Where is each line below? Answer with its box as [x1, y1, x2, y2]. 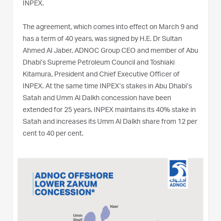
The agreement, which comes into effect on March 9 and [23, 24, 198, 31]
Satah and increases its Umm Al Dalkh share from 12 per [23, 118, 197, 126]
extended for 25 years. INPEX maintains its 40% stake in [23, 107, 196, 114]
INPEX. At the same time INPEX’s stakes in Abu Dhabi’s [23, 83, 192, 90]
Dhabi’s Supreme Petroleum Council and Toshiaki [23, 59, 175, 67]
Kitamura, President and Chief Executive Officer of [23, 71, 180, 78]
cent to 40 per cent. [23, 130, 83, 138]
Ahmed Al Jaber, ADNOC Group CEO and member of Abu [23, 47, 198, 55]
